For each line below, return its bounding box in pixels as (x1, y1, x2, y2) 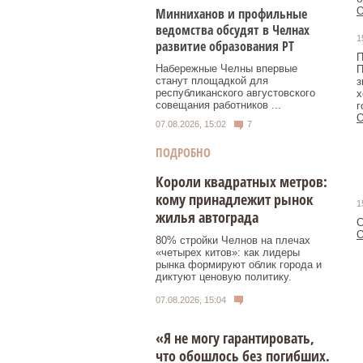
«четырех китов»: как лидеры (156, 246, 300, 258)
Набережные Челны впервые (156, 62, 297, 75)
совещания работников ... (156, 99, 281, 112)
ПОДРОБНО (156, 143, 211, 160)
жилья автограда (156, 207, 258, 227)
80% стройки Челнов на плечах (156, 233, 310, 246)
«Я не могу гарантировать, (156, 328, 314, 348)
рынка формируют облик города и (156, 258, 322, 271)
